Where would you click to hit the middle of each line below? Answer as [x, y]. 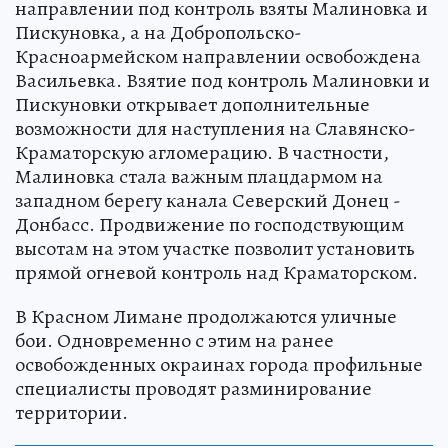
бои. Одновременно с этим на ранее [174, 340]
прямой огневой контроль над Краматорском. [216, 272]
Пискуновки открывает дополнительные [192, 104]
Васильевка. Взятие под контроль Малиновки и [222, 80]
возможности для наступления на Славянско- [215, 128]
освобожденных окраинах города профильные [219, 364]
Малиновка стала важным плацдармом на [199, 176]
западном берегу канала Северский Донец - [208, 200]
